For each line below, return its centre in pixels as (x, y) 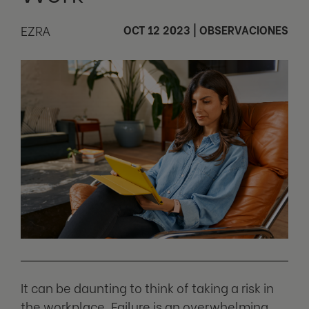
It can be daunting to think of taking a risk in (147, 287)
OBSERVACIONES (244, 29)
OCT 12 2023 (157, 29)
